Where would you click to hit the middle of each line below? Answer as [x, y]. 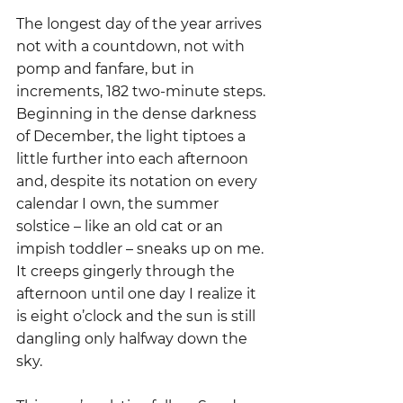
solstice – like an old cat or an [121, 226]
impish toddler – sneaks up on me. [143, 249]
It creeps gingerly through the [127, 271]
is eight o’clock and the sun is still [138, 316]
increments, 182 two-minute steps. [143, 91]
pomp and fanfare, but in [107, 69]
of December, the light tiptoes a [133, 136]
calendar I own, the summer [119, 204]
